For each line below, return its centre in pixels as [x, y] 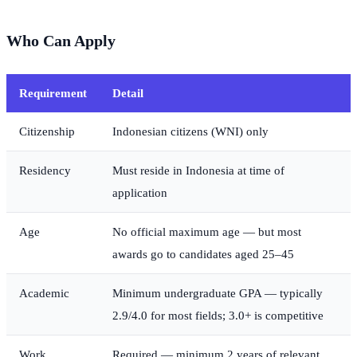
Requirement [53, 93]
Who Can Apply [61, 41]
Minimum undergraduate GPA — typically [218, 293]
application [140, 193]
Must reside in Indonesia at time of [198, 171]
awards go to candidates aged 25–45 [203, 254]
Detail [128, 93]
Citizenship [47, 131]
